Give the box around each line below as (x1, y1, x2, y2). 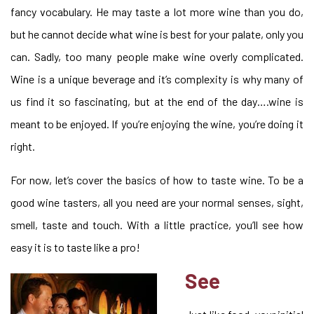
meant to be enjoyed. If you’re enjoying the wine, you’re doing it (11, 117, 303, 130)
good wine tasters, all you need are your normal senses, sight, (11, 196, 303, 209)
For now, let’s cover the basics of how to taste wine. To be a (11, 173, 303, 186)
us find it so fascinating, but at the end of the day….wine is (11, 95, 303, 108)
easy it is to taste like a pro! (11, 240, 140, 254)
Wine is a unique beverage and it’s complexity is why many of (11, 72, 303, 86)
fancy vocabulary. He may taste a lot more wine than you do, (11, 5, 303, 18)
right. (11, 139, 35, 153)
